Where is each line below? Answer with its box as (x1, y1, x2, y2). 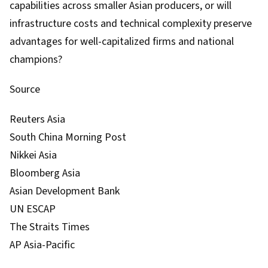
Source (10, 82, 40, 97)
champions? (10, 52, 62, 67)
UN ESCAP (10, 202, 56, 217)
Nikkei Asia (10, 148, 57, 163)
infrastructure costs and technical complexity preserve (10, 16, 252, 31)
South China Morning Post (10, 130, 126, 145)
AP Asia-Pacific (10, 237, 75, 252)
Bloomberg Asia (10, 166, 80, 181)
